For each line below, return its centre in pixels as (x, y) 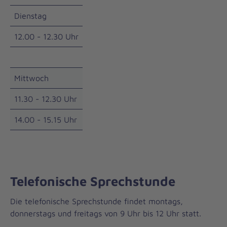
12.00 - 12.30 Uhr (46, 37)
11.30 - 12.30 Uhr (46, 99)
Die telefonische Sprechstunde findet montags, (97, 201)
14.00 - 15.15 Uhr (46, 120)
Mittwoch (31, 78)
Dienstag (30, 16)
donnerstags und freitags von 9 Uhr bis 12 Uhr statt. (106, 213)
